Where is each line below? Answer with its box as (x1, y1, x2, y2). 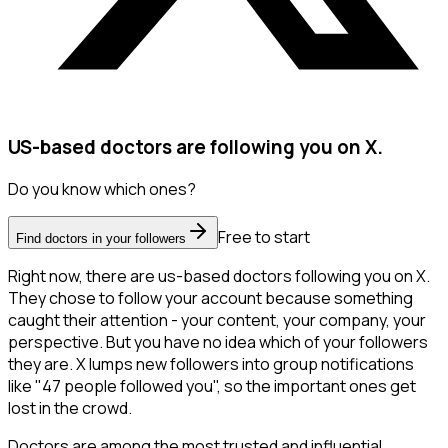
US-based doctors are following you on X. (8, 133, 383, 160)
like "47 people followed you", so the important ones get (8, 375, 416, 398)
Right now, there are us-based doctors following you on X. (8, 265, 430, 288)
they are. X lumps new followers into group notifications (8, 353, 414, 376)
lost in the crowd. (8, 397, 132, 420)
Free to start (218, 226, 310, 249)
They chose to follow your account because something (8, 287, 413, 310)
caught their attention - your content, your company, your (8, 309, 426, 332)
